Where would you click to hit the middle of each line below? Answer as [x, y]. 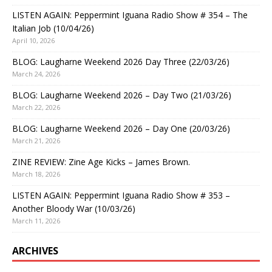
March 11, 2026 [36, 221]
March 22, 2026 [36, 107]
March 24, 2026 [36, 74]
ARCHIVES [35, 251]
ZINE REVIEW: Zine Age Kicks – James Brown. [101, 162]
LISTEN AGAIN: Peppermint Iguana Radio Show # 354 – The [130, 15]
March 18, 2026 [36, 174]
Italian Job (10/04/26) [53, 29]
